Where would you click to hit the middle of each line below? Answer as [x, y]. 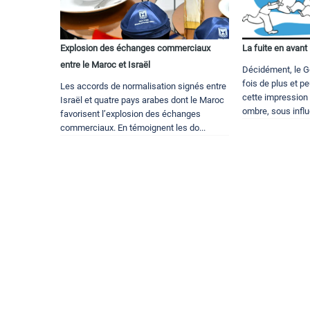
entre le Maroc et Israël [105, 65]
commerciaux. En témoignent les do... [133, 128]
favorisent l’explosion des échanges [130, 114]
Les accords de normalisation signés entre [143, 86]
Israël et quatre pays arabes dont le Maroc [142, 100]
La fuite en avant [275, 48]
